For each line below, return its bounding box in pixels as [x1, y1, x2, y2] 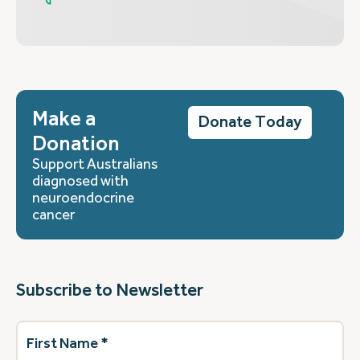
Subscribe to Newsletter [16, 280, 203, 300]
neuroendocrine [32, 189, 134, 206]
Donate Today [198, 112, 302, 132]
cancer [32, 206, 75, 223]
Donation [32, 131, 120, 155]
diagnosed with [32, 172, 129, 189]
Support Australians [32, 155, 157, 172]
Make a [32, 106, 96, 130]
